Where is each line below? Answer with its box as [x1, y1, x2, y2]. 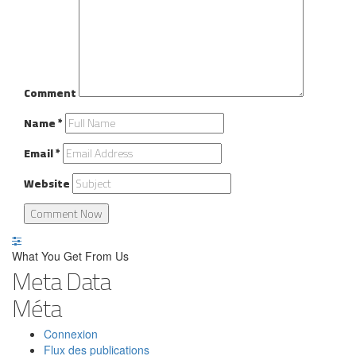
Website [24, 172, 70, 194]
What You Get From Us [12, 247, 129, 264]
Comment [24, 82, 76, 103]
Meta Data [12, 258, 110, 304]
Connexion [44, 325, 98, 342]
